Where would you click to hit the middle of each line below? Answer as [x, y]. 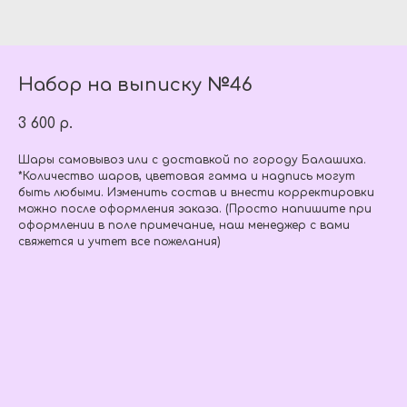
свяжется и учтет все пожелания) [119, 242]
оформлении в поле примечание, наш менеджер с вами [184, 225]
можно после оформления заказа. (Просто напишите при [195, 209]
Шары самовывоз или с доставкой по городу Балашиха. [192, 160]
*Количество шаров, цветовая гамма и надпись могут [187, 176]
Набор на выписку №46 [135, 85]
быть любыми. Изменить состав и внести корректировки [196, 193]
